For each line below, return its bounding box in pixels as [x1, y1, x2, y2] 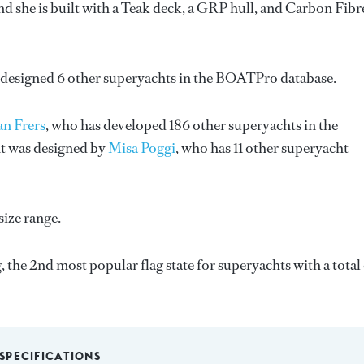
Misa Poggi [108, 138, 175, 158]
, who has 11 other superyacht [175, 138, 349, 158]
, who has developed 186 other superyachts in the [45, 115, 338, 135]
